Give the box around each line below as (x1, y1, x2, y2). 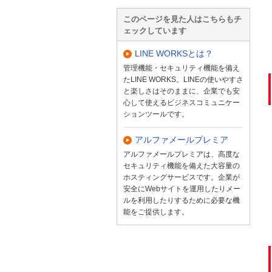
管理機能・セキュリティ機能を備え (123, 63, 240, 72)
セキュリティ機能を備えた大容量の (123, 161, 240, 170)
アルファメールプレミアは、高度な (123, 149, 240, 158)
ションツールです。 (123, 109, 189, 118)
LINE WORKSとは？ (135, 48, 213, 58)
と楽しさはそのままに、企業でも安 (123, 86, 240, 95)
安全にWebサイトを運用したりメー (123, 184, 240, 193)
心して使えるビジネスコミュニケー (123, 98, 240, 107)
